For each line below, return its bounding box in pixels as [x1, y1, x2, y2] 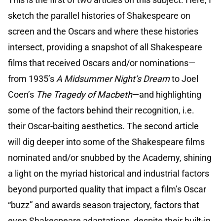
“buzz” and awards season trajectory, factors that [8, 200, 199, 211]
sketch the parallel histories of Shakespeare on [8, 10, 190, 21]
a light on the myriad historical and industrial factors [8, 168, 209, 179]
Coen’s [8, 89, 36, 100]
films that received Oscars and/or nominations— [8, 58, 195, 69]
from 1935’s [8, 74, 56, 84]
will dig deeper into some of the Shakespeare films [8, 137, 205, 147]
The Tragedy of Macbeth [36, 89, 132, 100]
